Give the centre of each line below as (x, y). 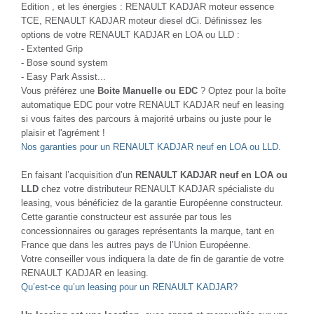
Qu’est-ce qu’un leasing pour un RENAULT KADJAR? (129, 287)
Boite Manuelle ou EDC (148, 90)
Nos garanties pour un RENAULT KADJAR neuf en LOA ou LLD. (151, 146)
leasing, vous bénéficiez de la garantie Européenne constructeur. (152, 203)
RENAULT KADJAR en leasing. (85, 273)
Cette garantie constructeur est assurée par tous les (127, 217)
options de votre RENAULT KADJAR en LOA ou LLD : (130, 34)
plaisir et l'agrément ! (63, 132)
